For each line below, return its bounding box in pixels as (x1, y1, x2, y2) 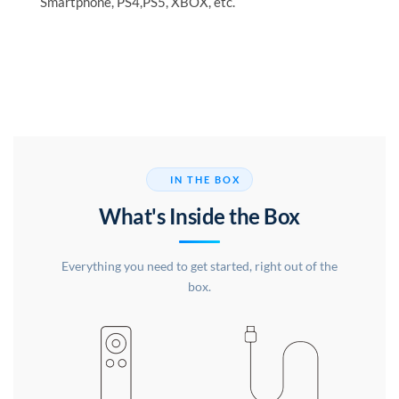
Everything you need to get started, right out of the (61, 258, 338, 274)
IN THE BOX (170, 174, 241, 186)
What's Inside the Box (99, 203, 300, 230)
